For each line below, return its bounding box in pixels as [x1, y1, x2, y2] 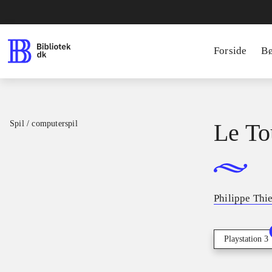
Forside [214, 45, 247, 56]
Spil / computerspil [10, 119, 78, 128]
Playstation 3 [224, 234, 268, 244]
